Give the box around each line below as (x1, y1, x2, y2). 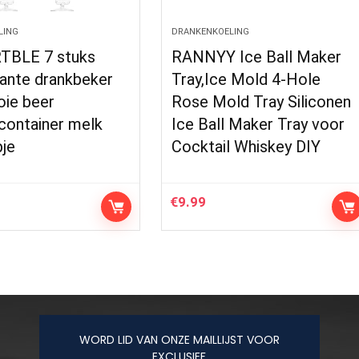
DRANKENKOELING (171, 26, 250, 37)
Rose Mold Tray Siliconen (171, 92, 352, 111)
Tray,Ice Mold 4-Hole (171, 70, 321, 89)
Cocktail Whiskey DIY (171, 137, 321, 156)
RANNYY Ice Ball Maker (171, 47, 342, 67)
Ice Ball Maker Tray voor (171, 115, 345, 134)
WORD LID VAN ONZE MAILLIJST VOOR (79, 332, 280, 348)
